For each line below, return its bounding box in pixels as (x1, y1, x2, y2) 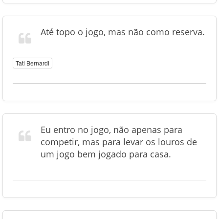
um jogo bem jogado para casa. (41, 148, 171, 160)
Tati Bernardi (16, 59, 49, 67)
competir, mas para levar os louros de (41, 136, 197, 148)
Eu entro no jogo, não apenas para (41, 124, 182, 135)
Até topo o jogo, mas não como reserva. (41, 26, 205, 38)
